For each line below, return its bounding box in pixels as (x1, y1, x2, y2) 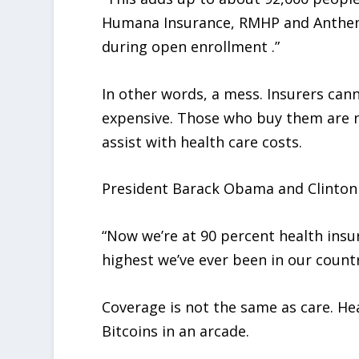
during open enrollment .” (102, 36, 280, 56)
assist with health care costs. (102, 131, 303, 151)
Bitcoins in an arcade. (102, 321, 250, 341)
